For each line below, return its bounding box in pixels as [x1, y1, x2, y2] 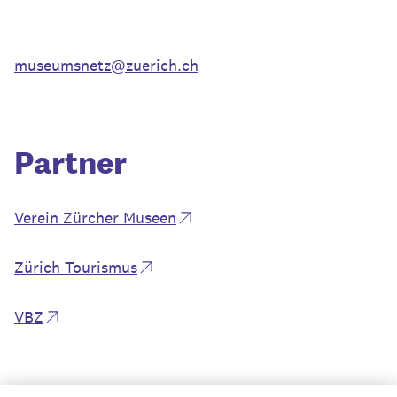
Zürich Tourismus [14, 257, 137, 277]
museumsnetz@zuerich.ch [14, 55, 198, 75]
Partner [14, 142, 127, 183]
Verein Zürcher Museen [14, 207, 176, 228]
